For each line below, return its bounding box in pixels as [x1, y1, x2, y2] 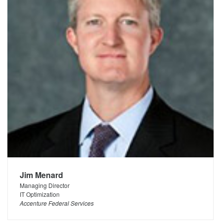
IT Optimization [20, 190, 60, 198]
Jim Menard [20, 169, 63, 181]
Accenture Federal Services [20, 199, 94, 207]
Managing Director [20, 181, 70, 189]
